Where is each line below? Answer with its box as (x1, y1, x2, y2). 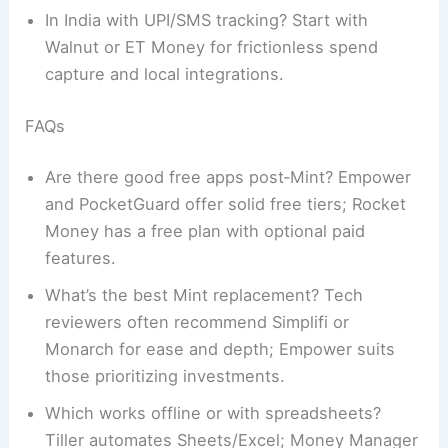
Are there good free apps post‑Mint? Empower (45, 167, 412, 188)
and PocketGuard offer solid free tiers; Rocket (45, 194, 407, 215)
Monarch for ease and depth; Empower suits (45, 339, 396, 360)
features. (45, 248, 117, 269)
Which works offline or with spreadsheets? (45, 403, 382, 424)
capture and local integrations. (45, 64, 285, 85)
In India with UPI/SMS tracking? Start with (45, 10, 369, 31)
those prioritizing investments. (45, 366, 286, 387)
